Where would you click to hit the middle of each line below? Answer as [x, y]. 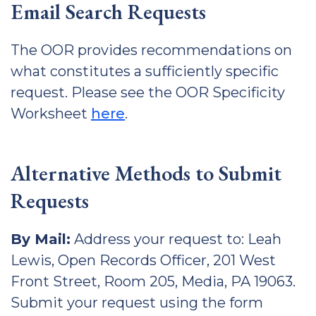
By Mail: [41, 239]
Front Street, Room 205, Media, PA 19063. [153, 281]
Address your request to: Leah [176, 239]
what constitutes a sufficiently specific [145, 71]
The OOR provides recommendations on [151, 50]
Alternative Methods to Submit [146, 173]
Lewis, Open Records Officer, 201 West [143, 260]
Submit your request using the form [137, 303]
